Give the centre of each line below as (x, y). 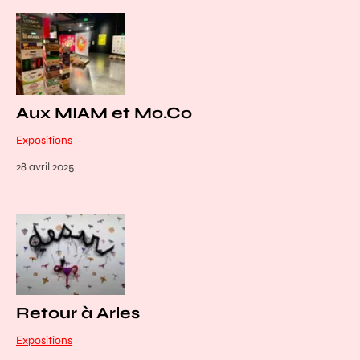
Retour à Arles (78, 313)
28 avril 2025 (45, 166)
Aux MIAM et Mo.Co (104, 112)
